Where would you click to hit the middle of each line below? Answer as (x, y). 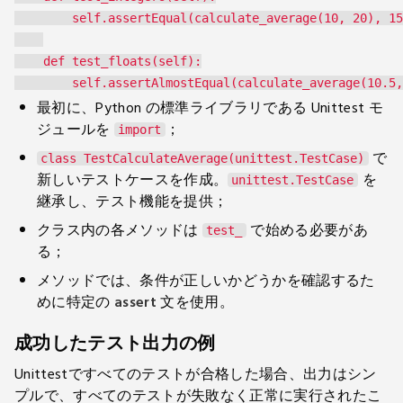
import (140, 130)
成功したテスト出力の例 (115, 344)
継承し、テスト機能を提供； (133, 201)
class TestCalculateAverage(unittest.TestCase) (202, 158)
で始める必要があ (308, 230)
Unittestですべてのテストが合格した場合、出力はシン (196, 374)
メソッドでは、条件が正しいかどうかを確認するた (206, 281)
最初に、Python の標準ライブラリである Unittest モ (210, 108)
